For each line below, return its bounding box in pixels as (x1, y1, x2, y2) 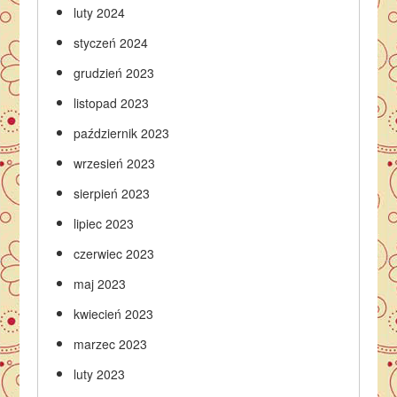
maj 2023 (74, 275, 127, 292)
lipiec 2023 (74, 214, 135, 232)
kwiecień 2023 (74, 305, 154, 323)
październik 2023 (74, 124, 170, 142)
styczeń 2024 (74, 34, 149, 51)
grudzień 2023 (74, 64, 155, 82)
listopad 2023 (74, 94, 150, 112)
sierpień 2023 (74, 184, 151, 202)
